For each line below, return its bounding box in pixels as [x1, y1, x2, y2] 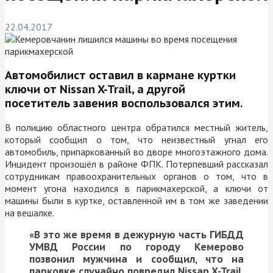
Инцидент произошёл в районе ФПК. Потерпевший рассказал [5, 157, 268, 170]
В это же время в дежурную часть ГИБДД [34, 228, 244, 241]
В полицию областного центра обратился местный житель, [5, 121, 268, 133]
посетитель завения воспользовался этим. [5, 96, 243, 110]
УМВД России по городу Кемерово [29, 240, 244, 253]
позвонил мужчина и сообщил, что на [29, 252, 244, 265]
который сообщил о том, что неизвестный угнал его [5, 133, 268, 146]
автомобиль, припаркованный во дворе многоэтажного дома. [5, 145, 268, 158]
